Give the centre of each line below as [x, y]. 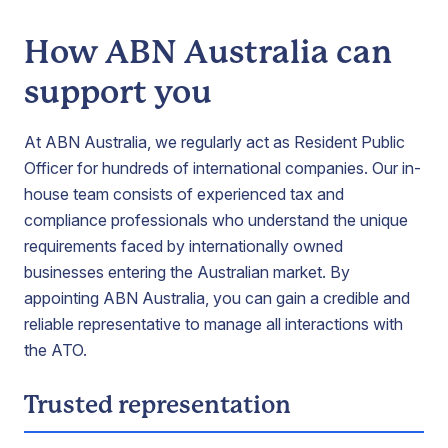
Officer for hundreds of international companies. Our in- [222, 168]
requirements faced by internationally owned [183, 246]
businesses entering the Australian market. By [187, 272]
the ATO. [55, 350]
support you [118, 92]
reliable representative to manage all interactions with [213, 324]
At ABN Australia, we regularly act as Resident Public [214, 142]
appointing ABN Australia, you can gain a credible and [217, 298]
